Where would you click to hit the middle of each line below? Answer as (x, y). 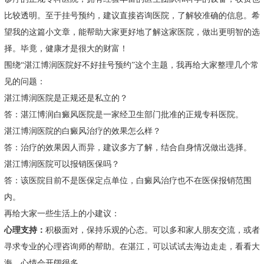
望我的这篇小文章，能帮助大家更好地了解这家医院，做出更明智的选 (132, 32)
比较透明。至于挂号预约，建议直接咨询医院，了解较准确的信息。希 (132, 16)
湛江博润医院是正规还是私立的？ (66, 98)
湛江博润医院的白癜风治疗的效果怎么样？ (82, 131)
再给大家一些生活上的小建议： (62, 214)
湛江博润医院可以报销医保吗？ (62, 164)
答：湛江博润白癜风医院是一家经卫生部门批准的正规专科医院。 (123, 115)
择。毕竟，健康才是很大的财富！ (66, 49)
